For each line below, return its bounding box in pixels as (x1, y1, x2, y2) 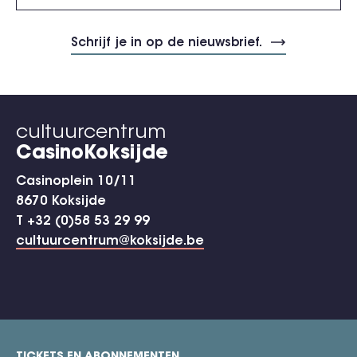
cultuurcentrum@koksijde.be (16, 234, 204, 248)
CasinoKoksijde (16, 143, 168, 163)
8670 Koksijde (16, 194, 106, 208)
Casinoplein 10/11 (16, 175, 136, 188)
